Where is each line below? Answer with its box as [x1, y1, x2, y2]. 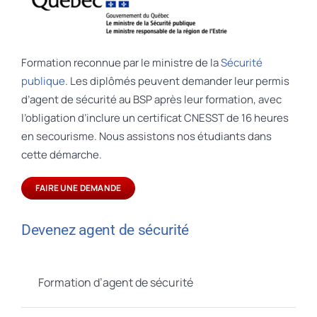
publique [21, 73, 65, 88]
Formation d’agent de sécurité [38, 275, 193, 291]
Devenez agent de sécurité [21, 220, 190, 238]
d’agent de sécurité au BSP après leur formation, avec [21, 91, 282, 107]
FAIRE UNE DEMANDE [35, 181, 122, 194]
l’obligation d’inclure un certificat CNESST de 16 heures [21, 110, 289, 125]
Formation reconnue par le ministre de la [21, 54, 221, 70]
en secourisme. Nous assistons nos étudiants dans [21, 128, 272, 144]
